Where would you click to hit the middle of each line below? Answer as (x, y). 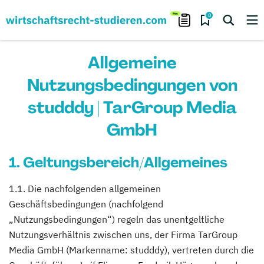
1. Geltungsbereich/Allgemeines (118, 162)
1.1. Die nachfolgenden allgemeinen (85, 189)
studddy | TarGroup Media (132, 108)
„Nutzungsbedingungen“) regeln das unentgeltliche (117, 219)
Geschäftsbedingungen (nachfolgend (86, 204)
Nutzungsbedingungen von (132, 85)
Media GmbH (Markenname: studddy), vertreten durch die (131, 250)
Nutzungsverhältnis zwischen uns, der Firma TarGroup (123, 235)
